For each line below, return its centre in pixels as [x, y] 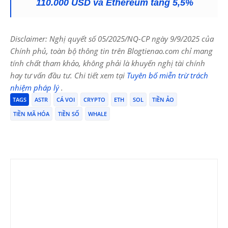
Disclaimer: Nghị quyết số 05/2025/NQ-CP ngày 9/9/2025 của [112, 38]
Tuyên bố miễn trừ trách [167, 75]
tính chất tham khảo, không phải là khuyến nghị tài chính [108, 63]
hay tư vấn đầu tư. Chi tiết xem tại [68, 75]
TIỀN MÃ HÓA [31, 113]
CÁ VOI [66, 99]
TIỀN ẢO [163, 99]
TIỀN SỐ [69, 113]
